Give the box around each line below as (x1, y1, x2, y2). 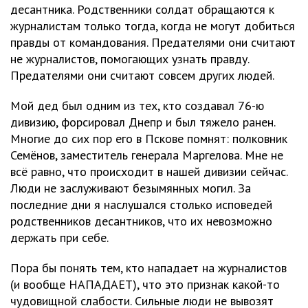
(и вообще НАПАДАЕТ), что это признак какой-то (10, 276, 280, 292)
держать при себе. (10, 229, 109, 245)
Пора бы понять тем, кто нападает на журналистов (10, 259, 287, 276)
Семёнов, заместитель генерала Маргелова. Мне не (10, 146, 283, 163)
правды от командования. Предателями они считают (10, 34, 296, 50)
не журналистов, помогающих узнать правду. (10, 50, 249, 67)
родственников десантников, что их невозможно (10, 212, 272, 229)
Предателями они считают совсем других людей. (10, 67, 274, 83)
